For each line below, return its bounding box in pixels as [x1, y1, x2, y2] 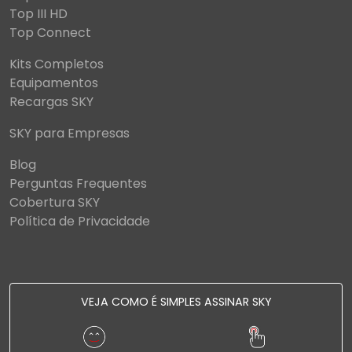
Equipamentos [9, 73, 98, 92]
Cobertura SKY [9, 192, 100, 211]
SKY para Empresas [9, 123, 130, 142]
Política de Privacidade [9, 211, 150, 230]
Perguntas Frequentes [9, 174, 147, 192]
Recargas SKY [9, 92, 93, 111]
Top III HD [9, 4, 68, 23]
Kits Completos [9, 54, 104, 73]
